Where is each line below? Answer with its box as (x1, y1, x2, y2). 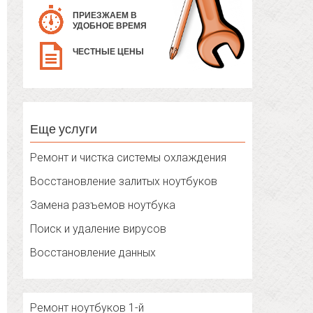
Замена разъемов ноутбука (30, 198, 176, 212)
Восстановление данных (30, 246, 156, 260)
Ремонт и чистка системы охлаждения (30, 151, 227, 165)
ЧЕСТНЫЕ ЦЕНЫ (73, 47, 145, 57)
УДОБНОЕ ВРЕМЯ (73, 21, 147, 31)
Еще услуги (30, 121, 98, 137)
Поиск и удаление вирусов (30, 222, 167, 236)
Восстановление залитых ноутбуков (30, 175, 218, 189)
